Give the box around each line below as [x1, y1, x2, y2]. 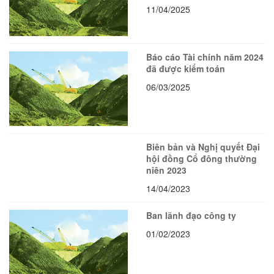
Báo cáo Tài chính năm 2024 [146, 51, 264, 64]
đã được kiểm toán [146, 62, 225, 75]
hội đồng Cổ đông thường [146, 152, 257, 165]
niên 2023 [146, 163, 187, 176]
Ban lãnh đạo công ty [146, 209, 236, 221]
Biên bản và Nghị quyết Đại [146, 140, 260, 153]
